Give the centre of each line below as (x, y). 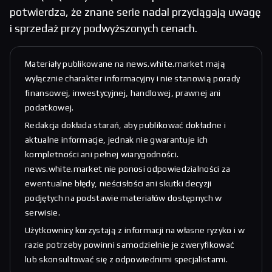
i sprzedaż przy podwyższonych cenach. (104, 29)
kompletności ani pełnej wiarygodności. (102, 155)
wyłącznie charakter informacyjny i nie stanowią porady (133, 79)
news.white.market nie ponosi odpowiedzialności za (128, 169)
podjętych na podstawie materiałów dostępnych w (124, 198)
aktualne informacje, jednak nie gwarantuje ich (117, 140)
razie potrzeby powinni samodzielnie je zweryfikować (130, 245)
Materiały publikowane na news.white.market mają (125, 64)
